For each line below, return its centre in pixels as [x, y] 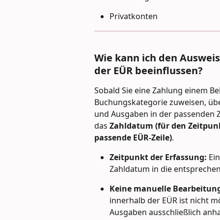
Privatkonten [134, 16]
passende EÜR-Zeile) [133, 138]
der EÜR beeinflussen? [149, 71]
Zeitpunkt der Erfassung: [158, 157]
